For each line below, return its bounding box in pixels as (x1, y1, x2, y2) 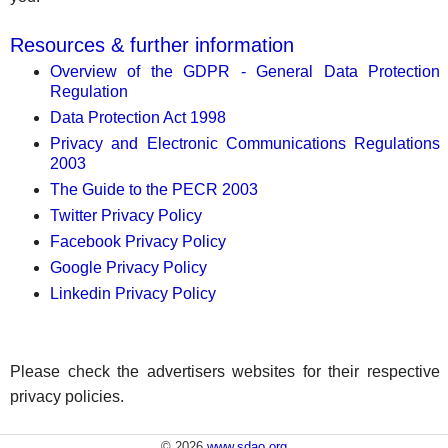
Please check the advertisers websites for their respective (10, 363, 441, 380)
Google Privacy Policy (50, 259, 207, 276)
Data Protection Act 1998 (50, 109, 226, 126)
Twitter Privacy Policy (50, 207, 202, 224)
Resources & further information (10, 34, 294, 56)
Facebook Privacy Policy (50, 233, 226, 250)
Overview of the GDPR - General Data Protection (50, 63, 441, 80)
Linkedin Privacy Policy (50, 285, 216, 302)
